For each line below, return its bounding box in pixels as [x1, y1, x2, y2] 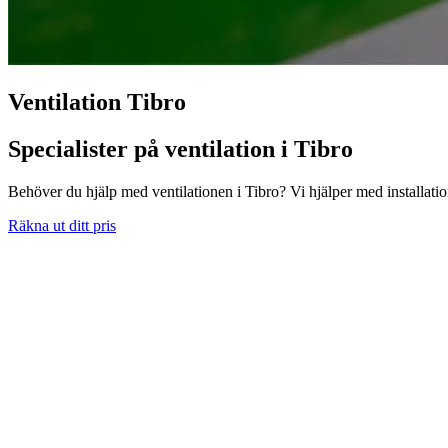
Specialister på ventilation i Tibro [8, 135, 353, 162]
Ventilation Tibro [8, 88, 186, 115]
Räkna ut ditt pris [8, 216, 116, 234]
